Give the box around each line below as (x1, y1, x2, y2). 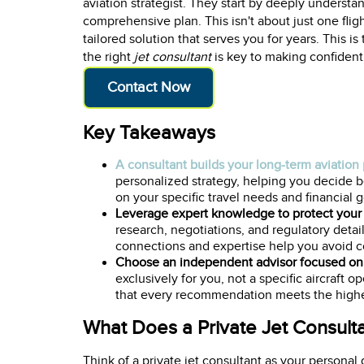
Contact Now (107, 79, 190, 96)
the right (83, 50, 134, 65)
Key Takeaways (83, 121, 215, 145)
